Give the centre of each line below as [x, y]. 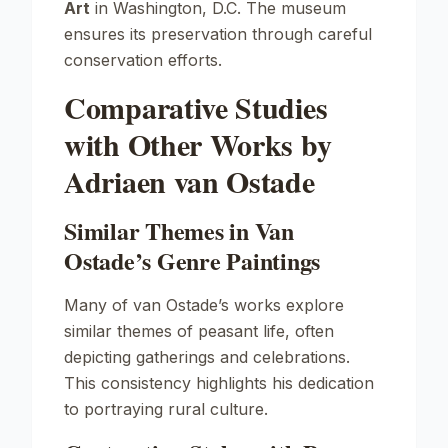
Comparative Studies [196, 107]
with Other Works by [198, 144]
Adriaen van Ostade [189, 181]
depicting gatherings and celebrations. [207, 357]
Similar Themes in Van [179, 230]
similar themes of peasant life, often [199, 331]
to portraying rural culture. [166, 409]
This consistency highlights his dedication [219, 383]
